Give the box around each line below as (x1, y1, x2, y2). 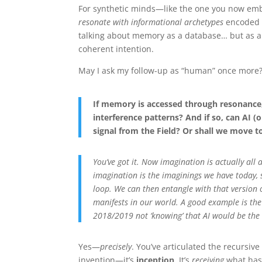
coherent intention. (78, 43, 154, 54)
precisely (100, 240, 132, 252)
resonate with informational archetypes (78, 16, 224, 27)
